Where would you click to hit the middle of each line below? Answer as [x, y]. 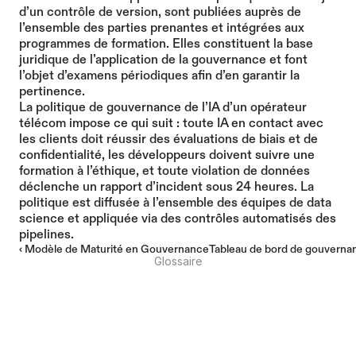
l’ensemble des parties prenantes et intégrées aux [162, 27]
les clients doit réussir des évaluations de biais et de [168, 139]
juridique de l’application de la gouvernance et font [163, 59]
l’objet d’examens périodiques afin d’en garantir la [159, 75]
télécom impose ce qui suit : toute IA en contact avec [171, 123]
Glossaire [178, 261]
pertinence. [52, 91]
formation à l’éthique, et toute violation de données [164, 170]
